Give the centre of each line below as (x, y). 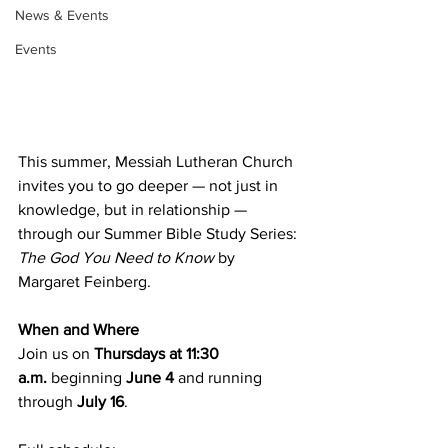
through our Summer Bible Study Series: (159, 233)
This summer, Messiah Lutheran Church (157, 161)
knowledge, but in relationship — (134, 209)
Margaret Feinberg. (84, 281)
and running (220, 377)
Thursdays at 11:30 (158, 353)
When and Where (78, 329)
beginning (86, 377)
